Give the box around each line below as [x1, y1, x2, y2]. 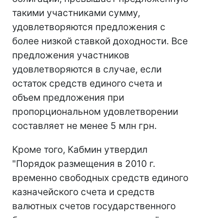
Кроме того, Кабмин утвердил [12, 144, 147, 155]
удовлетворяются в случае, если [12, 64, 162, 75]
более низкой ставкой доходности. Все [12, 36, 188, 47]
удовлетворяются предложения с [12, 21, 165, 33]
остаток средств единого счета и [12, 78, 162, 89]
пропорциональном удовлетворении [12, 106, 178, 117]
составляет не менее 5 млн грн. [12, 120, 157, 131]
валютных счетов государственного [12, 200, 176, 212]
